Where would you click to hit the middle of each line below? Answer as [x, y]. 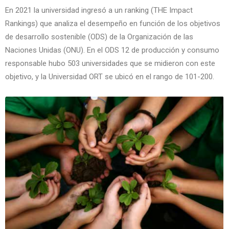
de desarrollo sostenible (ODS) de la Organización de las [99, 37]
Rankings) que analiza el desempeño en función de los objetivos [113, 24]
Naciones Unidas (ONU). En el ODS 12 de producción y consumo [112, 50]
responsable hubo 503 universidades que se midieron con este [110, 63]
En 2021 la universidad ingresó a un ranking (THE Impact [99, 10]
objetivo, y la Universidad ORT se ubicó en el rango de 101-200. [110, 77]
